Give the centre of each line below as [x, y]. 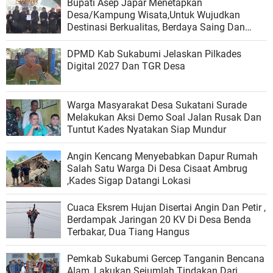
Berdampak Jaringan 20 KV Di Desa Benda [159, 219]
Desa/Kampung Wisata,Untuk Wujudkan [132, 15]
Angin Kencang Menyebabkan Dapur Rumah [162, 156]
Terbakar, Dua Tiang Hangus [128, 232]
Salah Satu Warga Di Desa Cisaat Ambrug [157, 168]
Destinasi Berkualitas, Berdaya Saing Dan [88, 27]
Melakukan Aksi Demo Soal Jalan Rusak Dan [164, 117]
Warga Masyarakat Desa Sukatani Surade [157, 105]
